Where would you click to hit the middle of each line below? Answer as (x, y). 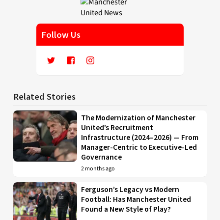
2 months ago (98, 168)
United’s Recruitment (117, 127)
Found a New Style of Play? (126, 209)
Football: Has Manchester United (136, 199)
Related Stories (44, 96)
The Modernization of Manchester (138, 117)
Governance (102, 157)
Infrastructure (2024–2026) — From (140, 137)
